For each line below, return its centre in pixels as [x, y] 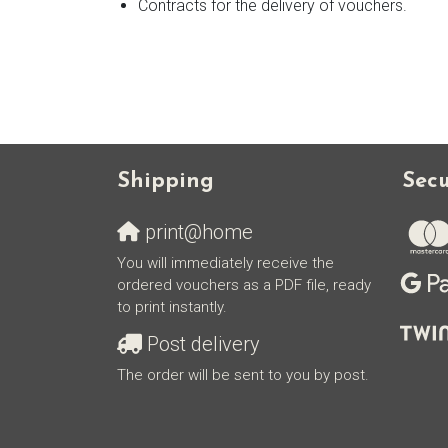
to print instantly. [172, 307]
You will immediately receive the [225, 263]
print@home [196, 232]
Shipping [165, 182]
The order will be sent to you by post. [243, 375]
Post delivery [201, 344]
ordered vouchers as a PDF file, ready [244, 285]
